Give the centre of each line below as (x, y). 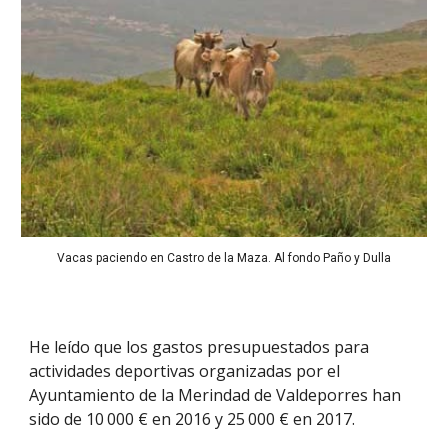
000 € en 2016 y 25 (176, 419)
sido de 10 (67, 419)
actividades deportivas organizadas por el (185, 371)
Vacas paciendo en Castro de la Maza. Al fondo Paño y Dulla (224, 258)
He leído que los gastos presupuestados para (199, 347)
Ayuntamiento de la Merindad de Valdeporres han (215, 395)
